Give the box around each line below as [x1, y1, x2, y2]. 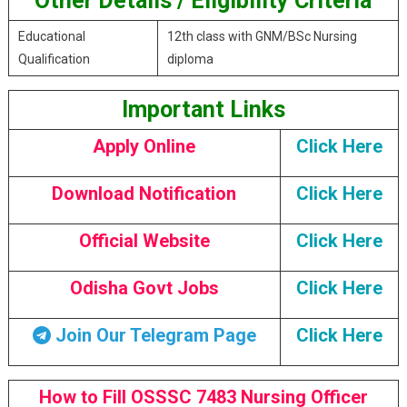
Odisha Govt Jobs [69, 277, 219, 299]
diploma [166, 52, 213, 66]
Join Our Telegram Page [50, 324, 256, 346]
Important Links [121, 96, 285, 123]
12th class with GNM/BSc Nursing [166, 29, 357, 44]
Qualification [17, 52, 90, 66]
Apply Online [93, 135, 196, 157]
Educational [17, 29, 85, 44]
